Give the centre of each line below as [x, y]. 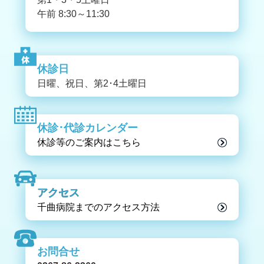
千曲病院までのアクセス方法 [98, 207]
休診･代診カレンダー [87, 128]
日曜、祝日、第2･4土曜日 [92, 83]
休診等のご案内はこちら [89, 142]
